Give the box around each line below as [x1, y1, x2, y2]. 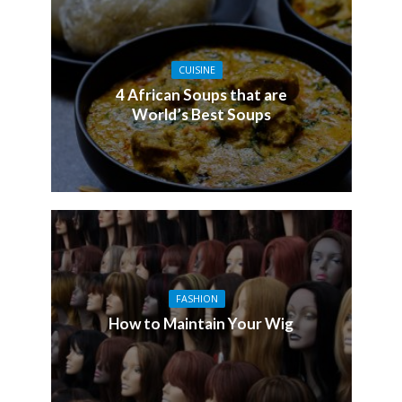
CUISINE [178, 64, 215, 77]
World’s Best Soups [131, 105, 271, 125]
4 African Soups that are [115, 85, 287, 105]
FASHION [175, 292, 218, 305]
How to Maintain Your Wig [109, 313, 293, 333]
